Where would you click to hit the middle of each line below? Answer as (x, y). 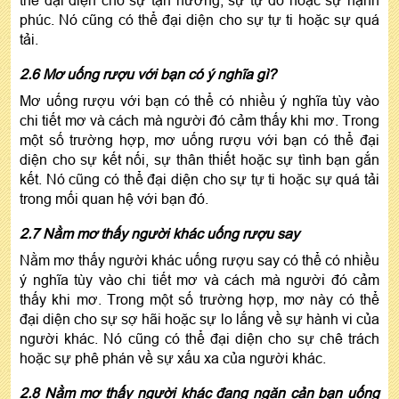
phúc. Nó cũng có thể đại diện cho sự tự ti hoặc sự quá (199, 20)
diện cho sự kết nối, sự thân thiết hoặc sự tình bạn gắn (199, 160)
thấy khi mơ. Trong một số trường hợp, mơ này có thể (199, 300)
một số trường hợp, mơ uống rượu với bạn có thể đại (199, 140)
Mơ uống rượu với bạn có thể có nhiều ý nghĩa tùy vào (199, 101)
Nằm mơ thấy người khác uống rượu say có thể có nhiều (199, 261)
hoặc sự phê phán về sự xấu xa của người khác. (175, 358)
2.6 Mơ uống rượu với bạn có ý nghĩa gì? (148, 74)
